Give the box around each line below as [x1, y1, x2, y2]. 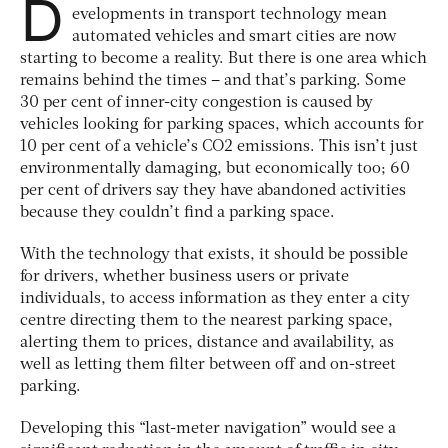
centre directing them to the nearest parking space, [20, 312, 393, 329]
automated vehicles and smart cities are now [72, 28, 397, 45]
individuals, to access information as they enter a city [20, 290, 410, 307]
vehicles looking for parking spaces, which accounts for [20, 116, 424, 133]
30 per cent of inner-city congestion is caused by [20, 94, 373, 111]
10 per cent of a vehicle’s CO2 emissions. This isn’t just [20, 138, 418, 155]
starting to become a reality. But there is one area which [20, 50, 427, 67]
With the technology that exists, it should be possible [20, 246, 408, 263]
